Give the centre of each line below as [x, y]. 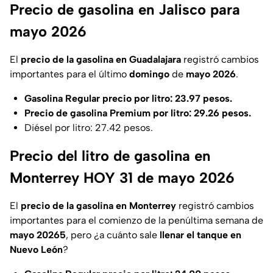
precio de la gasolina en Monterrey [98, 206]
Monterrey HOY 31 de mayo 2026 [122, 178]
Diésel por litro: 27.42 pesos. [89, 128]
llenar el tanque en [199, 235]
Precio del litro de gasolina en [110, 156]
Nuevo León [36, 250]
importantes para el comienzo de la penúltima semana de [136, 221]
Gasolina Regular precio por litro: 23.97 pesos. [128, 99]
